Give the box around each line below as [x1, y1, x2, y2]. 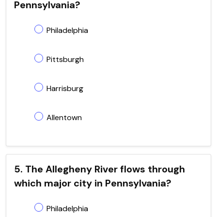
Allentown [46, 112, 82, 123]
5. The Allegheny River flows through [14, 162, 185, 175]
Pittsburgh [46, 54, 84, 64]
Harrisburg [46, 83, 83, 93]
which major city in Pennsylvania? [14, 176, 171, 189]
